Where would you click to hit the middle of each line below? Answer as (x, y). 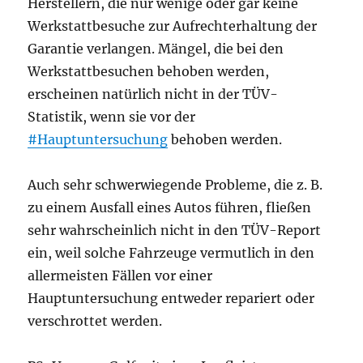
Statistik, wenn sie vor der (112, 117)
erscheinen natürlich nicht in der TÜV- (153, 94)
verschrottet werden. (95, 321)
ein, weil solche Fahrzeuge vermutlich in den (171, 253)
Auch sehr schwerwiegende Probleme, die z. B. (175, 185)
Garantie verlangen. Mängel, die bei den (156, 49)
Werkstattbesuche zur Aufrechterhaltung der (173, 26)
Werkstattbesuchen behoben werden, (149, 71)
